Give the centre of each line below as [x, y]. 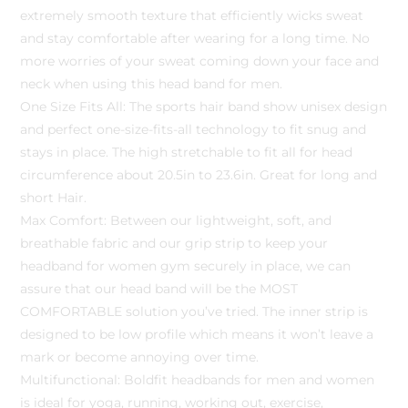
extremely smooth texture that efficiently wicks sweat [192, 15]
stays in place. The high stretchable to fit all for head [187, 152]
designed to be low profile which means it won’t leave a [197, 334]
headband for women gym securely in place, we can [186, 265]
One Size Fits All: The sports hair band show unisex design [204, 106]
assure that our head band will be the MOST [159, 288]
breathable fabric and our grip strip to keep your [174, 243]
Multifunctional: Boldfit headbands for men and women [198, 379]
